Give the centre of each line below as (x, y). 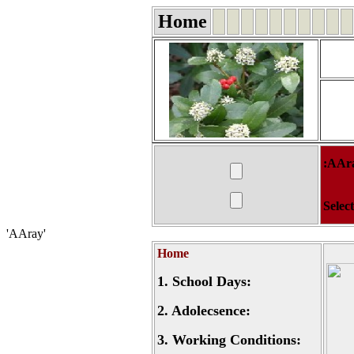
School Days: (212, 281)
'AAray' (26, 233)
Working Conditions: (237, 340)
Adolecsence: (211, 311)
